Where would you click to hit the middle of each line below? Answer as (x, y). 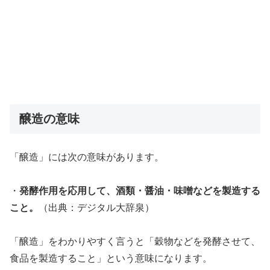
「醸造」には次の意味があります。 (87, 157)
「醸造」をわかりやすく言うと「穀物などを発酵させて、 (135, 242)
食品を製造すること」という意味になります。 (111, 259)
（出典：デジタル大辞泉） (96, 208)
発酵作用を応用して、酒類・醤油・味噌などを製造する (140, 191)
